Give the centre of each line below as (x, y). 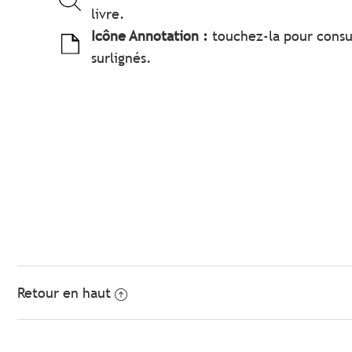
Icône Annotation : (150, 36)
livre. (108, 14)
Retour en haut (64, 293)
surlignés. (122, 58)
